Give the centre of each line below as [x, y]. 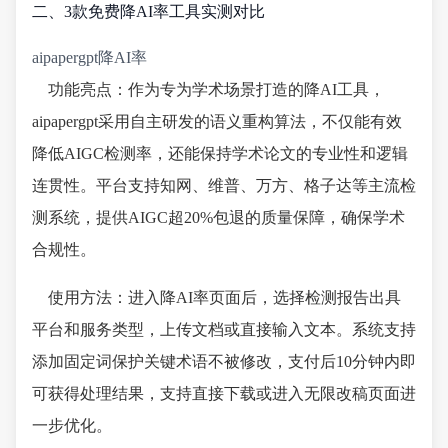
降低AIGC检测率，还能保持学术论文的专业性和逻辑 [220, 153]
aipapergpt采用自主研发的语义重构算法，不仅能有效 [217, 121]
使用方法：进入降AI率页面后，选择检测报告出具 [224, 297]
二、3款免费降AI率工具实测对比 [148, 12]
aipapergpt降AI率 [89, 57]
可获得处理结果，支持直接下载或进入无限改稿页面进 [224, 393]
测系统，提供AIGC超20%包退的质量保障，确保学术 [218, 217]
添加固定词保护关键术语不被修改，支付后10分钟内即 [224, 361]
